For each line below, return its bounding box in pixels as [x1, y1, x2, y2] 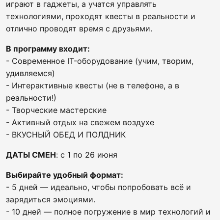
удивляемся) [6, 68, 55, 78]
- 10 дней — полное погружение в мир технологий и [6, 207, 211, 217]
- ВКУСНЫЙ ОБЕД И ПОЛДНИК [6, 130, 126, 139]
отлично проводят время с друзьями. [6, 24, 152, 33]
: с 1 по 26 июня [56, 150, 117, 160]
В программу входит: [6, 44, 90, 54]
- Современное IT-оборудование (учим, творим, [6, 56, 193, 66]
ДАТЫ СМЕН [6, 150, 56, 160]
